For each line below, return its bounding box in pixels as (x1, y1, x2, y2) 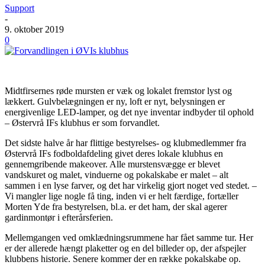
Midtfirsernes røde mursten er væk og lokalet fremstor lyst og (5, 85, 232, 96)
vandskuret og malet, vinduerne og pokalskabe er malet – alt (5, 169, 228, 180)
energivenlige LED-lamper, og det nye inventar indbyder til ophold (5, 106, 254, 117)
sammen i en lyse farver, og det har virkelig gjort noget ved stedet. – (5, 180, 257, 190)
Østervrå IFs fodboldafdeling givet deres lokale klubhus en (5, 148, 223, 159)
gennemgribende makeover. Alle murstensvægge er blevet (5, 159, 220, 169)
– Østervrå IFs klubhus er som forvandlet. (5, 117, 160, 128)
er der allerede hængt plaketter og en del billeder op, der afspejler (5, 243, 246, 253)
